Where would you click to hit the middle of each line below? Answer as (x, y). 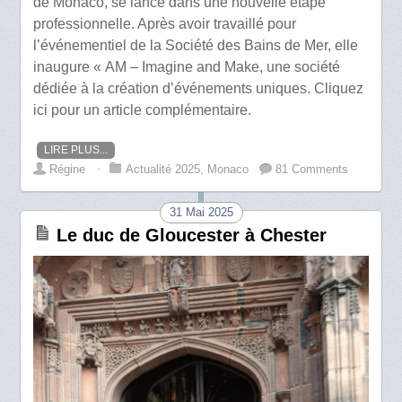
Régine (68, 169)
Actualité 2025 (163, 169)
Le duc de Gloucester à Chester (192, 235)
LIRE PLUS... (76, 149)
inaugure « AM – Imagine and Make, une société (187, 66)
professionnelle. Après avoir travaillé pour (165, 23)
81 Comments (312, 169)
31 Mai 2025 (201, 212)
